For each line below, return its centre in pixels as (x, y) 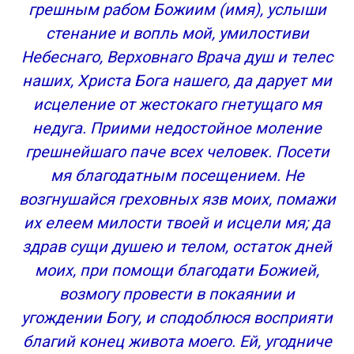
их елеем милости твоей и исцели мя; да (177, 223)
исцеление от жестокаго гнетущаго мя (177, 104)
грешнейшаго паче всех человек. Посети (177, 152)
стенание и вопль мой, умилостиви (177, 33)
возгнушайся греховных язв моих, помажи (177, 199)
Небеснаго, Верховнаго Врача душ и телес (177, 57)
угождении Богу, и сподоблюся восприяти (177, 318)
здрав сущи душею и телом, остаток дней (177, 247)
